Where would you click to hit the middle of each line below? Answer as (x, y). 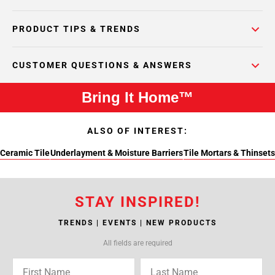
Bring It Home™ (137, 97)
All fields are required (137, 243)
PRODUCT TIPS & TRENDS (76, 29)
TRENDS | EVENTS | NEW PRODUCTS (137, 223)
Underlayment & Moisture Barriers (116, 153)
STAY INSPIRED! (137, 202)
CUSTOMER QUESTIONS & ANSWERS (102, 65)
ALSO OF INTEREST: (137, 131)
